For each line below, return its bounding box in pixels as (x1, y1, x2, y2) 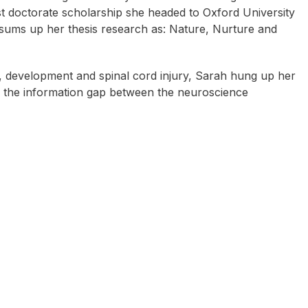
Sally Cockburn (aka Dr (90, 151, 190, 162)
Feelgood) (119, 162, 162, 173)
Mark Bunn (243, 151, 290, 162)
